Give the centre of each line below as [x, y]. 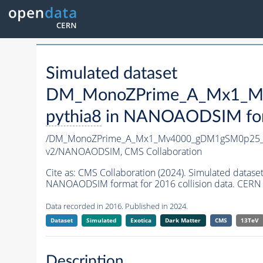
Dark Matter [183, 220]
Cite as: [62, 173]
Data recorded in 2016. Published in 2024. [117, 206]
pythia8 [73, 117]
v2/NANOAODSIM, [85, 152]
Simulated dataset [111, 74]
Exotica [141, 220]
